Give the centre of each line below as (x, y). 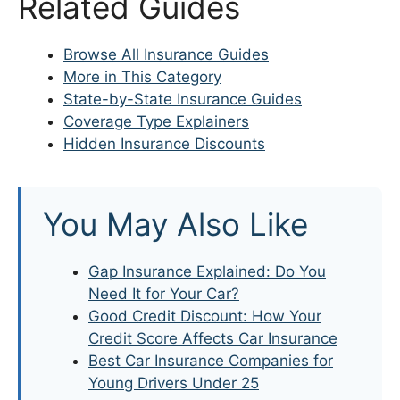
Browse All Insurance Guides (166, 54)
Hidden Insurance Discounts (164, 143)
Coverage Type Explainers (156, 121)
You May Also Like (175, 224)
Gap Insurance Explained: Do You (207, 271)
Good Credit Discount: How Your (205, 316)
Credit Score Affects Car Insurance (213, 338)
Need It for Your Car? (164, 293)
